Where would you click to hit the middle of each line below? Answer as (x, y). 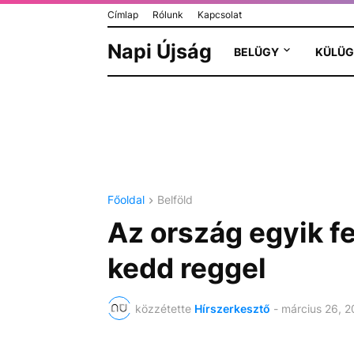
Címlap (122, 15)
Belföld (175, 200)
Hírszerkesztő (232, 308)
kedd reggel (186, 268)
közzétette (163, 308)
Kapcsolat (219, 15)
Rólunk (168, 15)
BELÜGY (256, 51)
